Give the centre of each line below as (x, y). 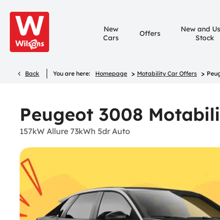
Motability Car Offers (167, 73)
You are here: (72, 73)
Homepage (111, 73)
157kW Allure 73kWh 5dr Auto (75, 131)
